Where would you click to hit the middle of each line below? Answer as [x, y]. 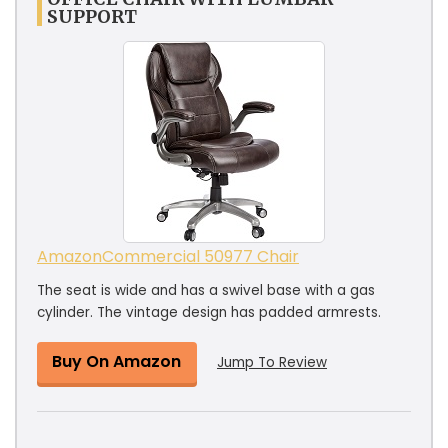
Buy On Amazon [116, 361]
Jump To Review [272, 362]
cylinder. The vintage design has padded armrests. [209, 312]
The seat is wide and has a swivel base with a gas [206, 290]
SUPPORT [92, 16]
